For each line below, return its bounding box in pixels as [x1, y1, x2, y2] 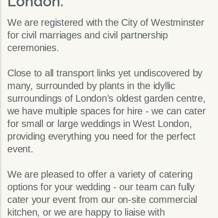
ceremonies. [7, 42, 59, 54]
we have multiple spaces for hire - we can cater [7, 106, 206, 117]
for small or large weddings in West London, [7, 118, 192, 129]
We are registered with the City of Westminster [7, 17, 204, 28]
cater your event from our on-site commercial [7, 194, 197, 205]
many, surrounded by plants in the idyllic [7, 80, 175, 91]
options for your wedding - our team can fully [7, 182, 195, 193]
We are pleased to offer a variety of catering [7, 169, 193, 180]
